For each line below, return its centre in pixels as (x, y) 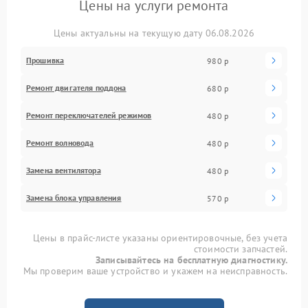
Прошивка (45, 60)
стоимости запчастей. (240, 249)
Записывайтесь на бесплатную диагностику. (191, 260)
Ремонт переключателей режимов (89, 115)
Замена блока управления (74, 198)
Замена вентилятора (64, 170)
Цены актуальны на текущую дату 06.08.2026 (154, 33)
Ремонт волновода (60, 143)
